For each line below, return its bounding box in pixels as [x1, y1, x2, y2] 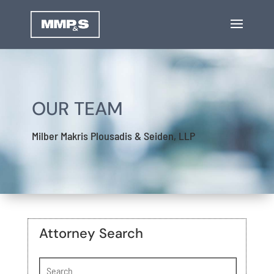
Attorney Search [39, 224, 143, 242]
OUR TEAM [31, 97, 123, 120]
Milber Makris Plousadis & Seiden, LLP [31, 129, 195, 143]
